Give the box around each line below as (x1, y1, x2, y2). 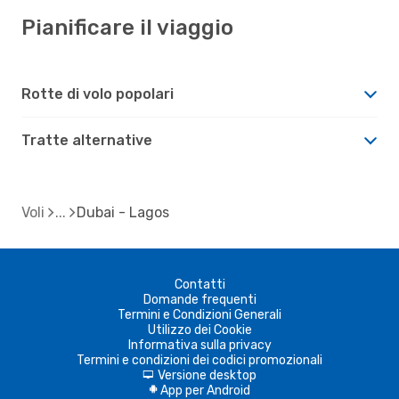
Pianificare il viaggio (21, 14, 233, 40)
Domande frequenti (142, 291, 256, 307)
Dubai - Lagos (77, 203, 169, 221)
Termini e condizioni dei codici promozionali (77, 352, 322, 368)
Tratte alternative (21, 131, 152, 149)
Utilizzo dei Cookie (147, 322, 252, 338)
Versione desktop (158, 367, 256, 383)
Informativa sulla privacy (127, 337, 272, 353)
